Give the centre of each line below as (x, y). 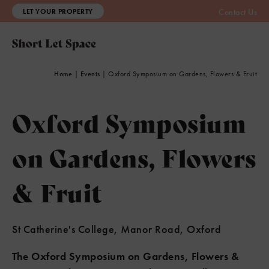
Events (90, 74)
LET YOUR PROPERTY (58, 11)
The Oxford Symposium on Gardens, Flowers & (125, 256)
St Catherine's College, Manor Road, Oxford (116, 229)
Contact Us (238, 12)
